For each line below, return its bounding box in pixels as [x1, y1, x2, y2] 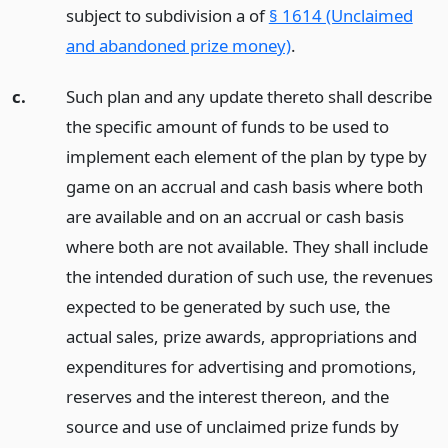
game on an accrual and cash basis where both [65, 174, 423, 198]
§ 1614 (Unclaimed [268, 3, 413, 27]
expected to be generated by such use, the [65, 294, 390, 318]
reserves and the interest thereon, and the [65, 384, 389, 408]
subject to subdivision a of [65, 3, 269, 27]
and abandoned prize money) [65, 33, 291, 57]
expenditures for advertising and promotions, [65, 354, 417, 378]
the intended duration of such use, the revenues [65, 264, 433, 288]
